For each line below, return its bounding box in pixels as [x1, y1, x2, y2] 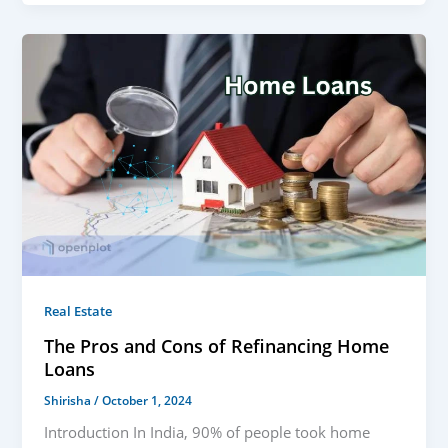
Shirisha [44, 391, 95, 408]
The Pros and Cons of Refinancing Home [44, 333, 390, 358]
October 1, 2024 [102, 391, 193, 408]
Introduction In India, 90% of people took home [44, 422, 371, 443]
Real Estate [44, 301, 113, 320]
